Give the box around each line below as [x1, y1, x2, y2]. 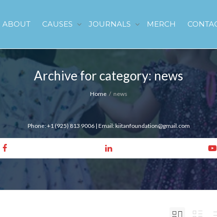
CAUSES [42, 19, 75, 29]
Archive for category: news [34, 68, 183, 83]
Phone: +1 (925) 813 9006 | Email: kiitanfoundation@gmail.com [27, 122, 190, 129]
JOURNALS [89, 19, 133, 29]
